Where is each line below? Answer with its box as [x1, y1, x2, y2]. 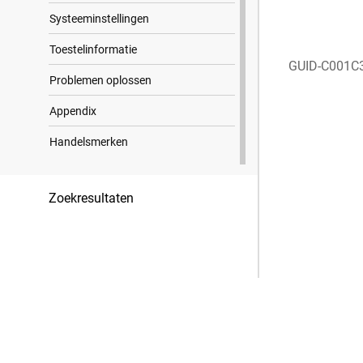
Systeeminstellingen [49, 12, 149, 25]
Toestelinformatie [49, 43, 137, 56]
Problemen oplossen [49, 74, 152, 87]
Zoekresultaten [49, 190, 134, 206]
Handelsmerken [49, 135, 128, 148]
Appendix [49, 105, 96, 117]
